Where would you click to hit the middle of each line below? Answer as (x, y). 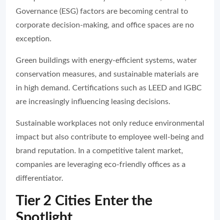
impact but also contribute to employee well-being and (110, 137)
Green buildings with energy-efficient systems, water (106, 61)
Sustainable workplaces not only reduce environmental (110, 124)
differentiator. (40, 179)
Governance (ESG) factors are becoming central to (102, 12)
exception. (34, 39)
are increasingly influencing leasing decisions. (93, 102)
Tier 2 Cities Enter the (84, 201)
